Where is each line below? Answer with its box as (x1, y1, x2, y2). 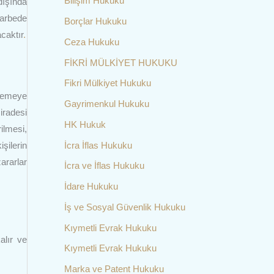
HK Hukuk (64, 119, 106, 130)
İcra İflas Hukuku (64, 139, 132, 150)
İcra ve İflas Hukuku (64, 160, 144, 171)
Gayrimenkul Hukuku (64, 98, 149, 109)
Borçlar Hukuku (64, 16, 127, 26)
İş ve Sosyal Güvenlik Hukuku (64, 201, 185, 212)
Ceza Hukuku (64, 36, 119, 47)
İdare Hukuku (64, 181, 118, 191)
